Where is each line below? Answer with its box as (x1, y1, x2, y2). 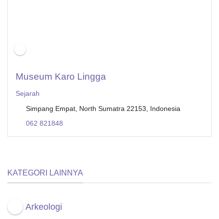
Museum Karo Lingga (16, 71, 106, 82)
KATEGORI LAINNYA (7, 168, 83, 177)
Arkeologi (25, 202, 63, 212)
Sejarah (16, 89, 40, 98)
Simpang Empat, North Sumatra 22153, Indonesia (25, 105, 180, 113)
